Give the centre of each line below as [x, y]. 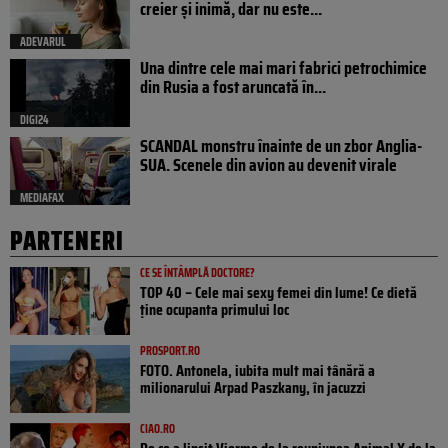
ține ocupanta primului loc [214, 310]
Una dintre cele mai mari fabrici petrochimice [283, 68]
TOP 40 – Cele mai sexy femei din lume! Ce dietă [278, 293]
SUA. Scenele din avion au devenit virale [268, 165]
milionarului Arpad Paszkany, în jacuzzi [253, 388]
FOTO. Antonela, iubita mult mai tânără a [257, 371]
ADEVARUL [43, 42]
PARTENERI [67, 241]
